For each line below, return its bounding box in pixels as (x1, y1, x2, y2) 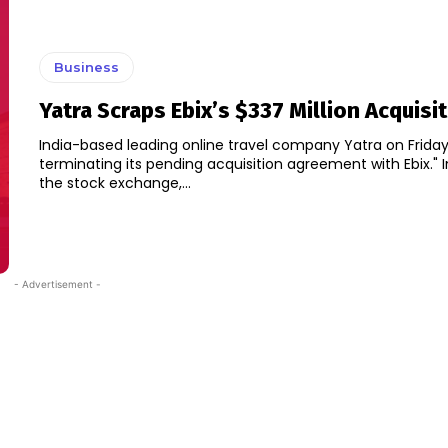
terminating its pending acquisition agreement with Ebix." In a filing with (38, 154, 442, 175)
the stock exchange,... (38, 173, 191, 194)
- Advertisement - (13, 278, 101, 291)
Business (53, 59, 119, 76)
